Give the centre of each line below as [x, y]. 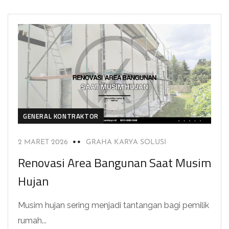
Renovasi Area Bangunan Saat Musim [114, 162]
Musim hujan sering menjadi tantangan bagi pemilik [113, 205]
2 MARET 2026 [43, 142]
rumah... [32, 220]
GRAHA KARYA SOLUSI [126, 142]
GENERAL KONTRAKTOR [61, 116]
